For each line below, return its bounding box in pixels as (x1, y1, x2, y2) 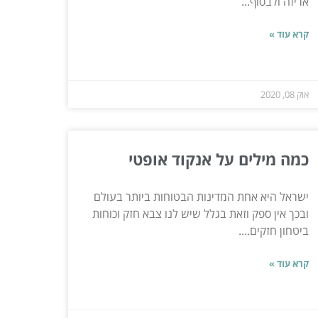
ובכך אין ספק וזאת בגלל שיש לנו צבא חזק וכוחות (92, 205, 309, 221)
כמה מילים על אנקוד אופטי (128, 148, 309, 170)
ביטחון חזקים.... (238, 222, 309, 238)
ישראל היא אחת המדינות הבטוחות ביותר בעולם (93, 188, 309, 204)
